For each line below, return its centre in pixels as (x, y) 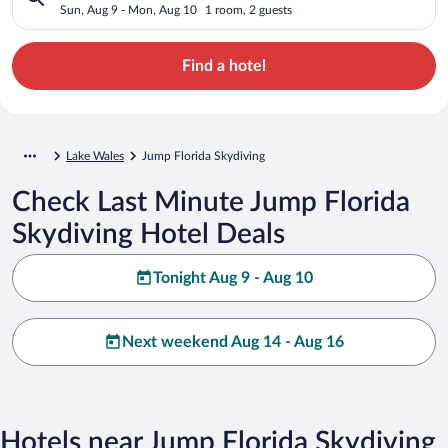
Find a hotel (224, 65)
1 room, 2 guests (248, 9)
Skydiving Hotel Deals (148, 233)
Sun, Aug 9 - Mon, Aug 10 (128, 9)
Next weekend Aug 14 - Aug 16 (233, 341)
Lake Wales (95, 155)
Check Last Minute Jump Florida (211, 201)
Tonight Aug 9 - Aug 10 (233, 277)
